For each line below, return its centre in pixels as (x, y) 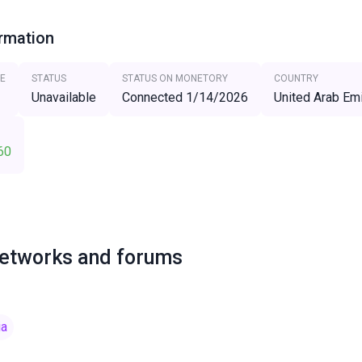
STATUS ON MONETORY (175, 78)
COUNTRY (296, 78)
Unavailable (63, 97)
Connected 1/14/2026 (185, 97)
